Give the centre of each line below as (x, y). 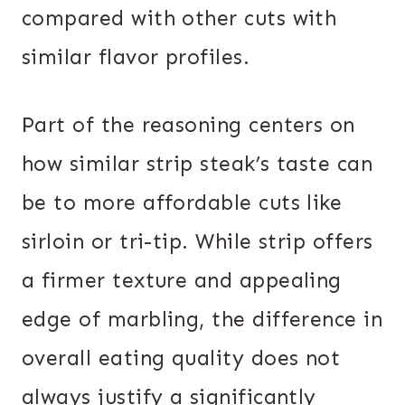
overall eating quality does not (181, 358)
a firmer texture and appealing (182, 280)
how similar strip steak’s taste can (198, 163)
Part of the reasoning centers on (188, 124)
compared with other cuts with (179, 18)
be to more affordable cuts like (182, 202)
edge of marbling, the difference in (202, 319)
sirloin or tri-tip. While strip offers (198, 241)
